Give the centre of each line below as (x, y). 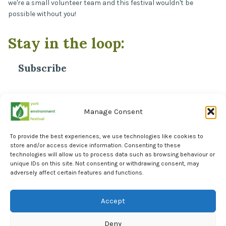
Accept (113, 201)
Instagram (177, 195)
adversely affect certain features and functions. (77, 173)
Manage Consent (113, 111)
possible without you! (42, 14)
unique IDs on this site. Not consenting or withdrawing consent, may (105, 163)
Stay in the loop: (66, 43)
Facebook (95, 195)
